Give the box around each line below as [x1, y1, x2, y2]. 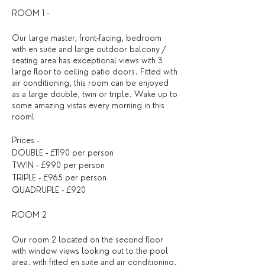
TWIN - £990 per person [12, 160, 105, 170]
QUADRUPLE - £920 [12, 185, 86, 195]
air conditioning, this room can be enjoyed [12, 78, 169, 88]
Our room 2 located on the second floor [12, 235, 163, 244]
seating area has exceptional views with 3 [12, 56, 163, 65]
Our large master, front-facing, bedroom [12, 33, 161, 43]
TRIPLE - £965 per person [12, 173, 106, 182]
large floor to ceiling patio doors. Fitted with [12, 67, 177, 76]
